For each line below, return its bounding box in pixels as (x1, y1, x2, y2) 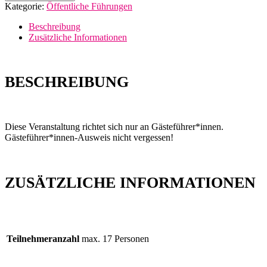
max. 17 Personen (82, 233, 149, 244)
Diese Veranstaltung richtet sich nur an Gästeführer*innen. (5, 122, 223, 132)
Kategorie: (5, 1, 46, 12)
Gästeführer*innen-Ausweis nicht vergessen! (5, 132, 173, 143)
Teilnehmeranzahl (7, 233, 79, 244)
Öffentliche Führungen (46, 1, 132, 12)
